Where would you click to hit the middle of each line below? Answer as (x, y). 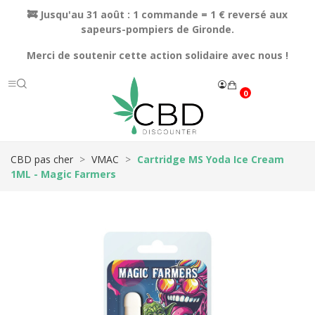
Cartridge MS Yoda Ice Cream (211, 160)
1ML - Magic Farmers (63, 174)
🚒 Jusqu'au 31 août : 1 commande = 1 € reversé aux (157, 14)
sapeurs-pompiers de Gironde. (157, 29)
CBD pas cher (42, 160)
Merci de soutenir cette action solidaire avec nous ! (157, 55)
